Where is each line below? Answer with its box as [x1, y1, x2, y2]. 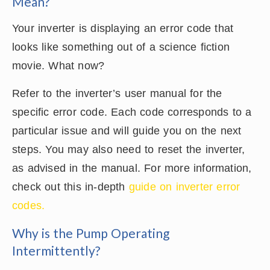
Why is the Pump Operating [12, 225, 169, 240]
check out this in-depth [12, 180, 129, 193]
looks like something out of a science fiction [12, 40, 230, 53]
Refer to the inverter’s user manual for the [12, 87, 222, 99]
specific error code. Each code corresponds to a [12, 105, 252, 118]
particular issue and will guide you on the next [12, 124, 242, 137]
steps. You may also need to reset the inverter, [12, 143, 245, 155]
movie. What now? [12, 59, 105, 72]
